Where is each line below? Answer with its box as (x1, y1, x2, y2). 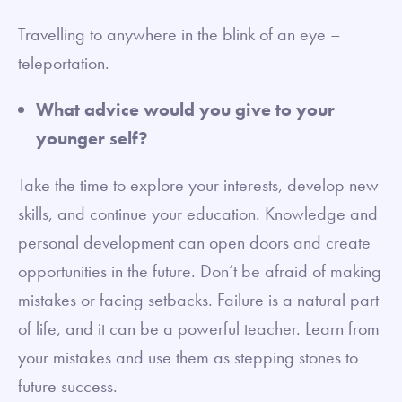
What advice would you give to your (36, 97, 335, 121)
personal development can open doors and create (18, 230, 371, 254)
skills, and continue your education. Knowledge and (18, 201, 378, 225)
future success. (18, 373, 118, 398)
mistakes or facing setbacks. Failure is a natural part (18, 287, 379, 311)
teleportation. (18, 50, 118, 74)
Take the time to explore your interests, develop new (18, 172, 379, 197)
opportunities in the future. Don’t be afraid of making (18, 258, 381, 283)
